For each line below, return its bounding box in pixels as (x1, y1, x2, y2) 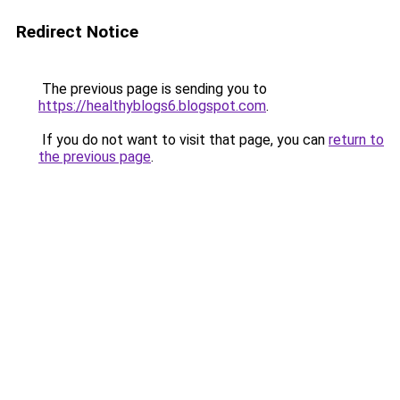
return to (329, 131, 384, 148)
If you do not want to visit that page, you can (38, 131, 329, 148)
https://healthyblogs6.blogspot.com (38, 97, 266, 114)
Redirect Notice (16, 21, 138, 42)
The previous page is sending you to (38, 80, 267, 97)
